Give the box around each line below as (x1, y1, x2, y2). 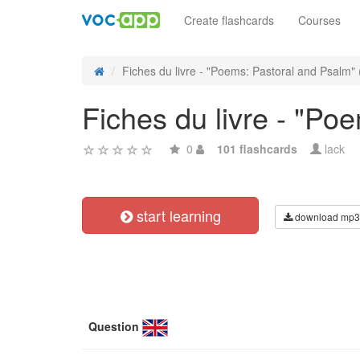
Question (88, 318, 139, 334)
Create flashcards (184, 12, 274, 28)
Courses (298, 12, 341, 28)
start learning (132, 205, 221, 226)
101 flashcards (217, 141, 297, 157)
